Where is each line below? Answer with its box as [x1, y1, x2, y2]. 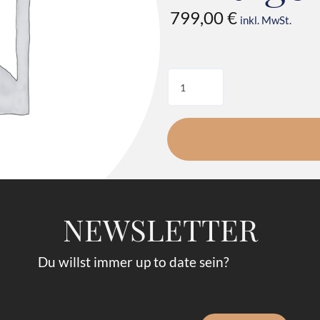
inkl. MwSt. [240, 14, 291, 27]
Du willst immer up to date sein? [38, 253, 229, 270]
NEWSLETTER [62, 209, 258, 249]
